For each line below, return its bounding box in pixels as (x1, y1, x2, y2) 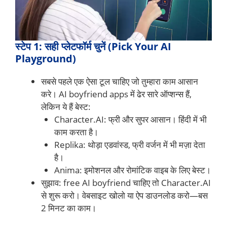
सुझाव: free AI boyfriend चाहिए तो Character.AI (41, 176, 211, 188)
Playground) (15, 51, 76, 65)
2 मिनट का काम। (41, 202, 96, 214)
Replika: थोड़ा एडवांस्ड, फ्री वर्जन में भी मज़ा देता (54, 138, 205, 150)
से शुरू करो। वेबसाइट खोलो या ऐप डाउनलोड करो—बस (41, 189, 208, 201)
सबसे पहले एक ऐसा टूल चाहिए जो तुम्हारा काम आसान (41, 75, 198, 87)
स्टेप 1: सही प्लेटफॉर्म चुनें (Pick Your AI (15, 39, 171, 53)
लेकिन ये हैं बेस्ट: (41, 100, 91, 112)
